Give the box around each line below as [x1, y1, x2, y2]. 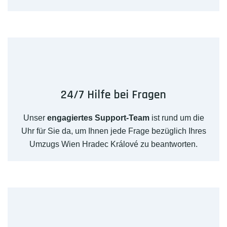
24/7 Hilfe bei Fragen [61, 87, 166, 103]
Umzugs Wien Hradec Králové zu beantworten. [29, 140, 198, 149]
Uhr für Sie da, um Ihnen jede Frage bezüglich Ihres [21, 127, 206, 136]
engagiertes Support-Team [47, 113, 149, 123]
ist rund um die [149, 113, 204, 123]
